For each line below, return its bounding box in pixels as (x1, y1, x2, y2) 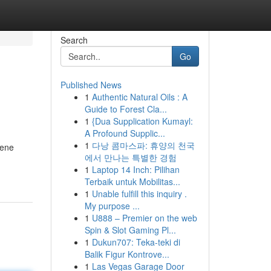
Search (60, 34, 88, 46)
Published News (60, 79, 122, 91)
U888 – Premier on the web (91, 212, 197, 224)
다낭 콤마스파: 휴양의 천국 (91, 139, 195, 151)
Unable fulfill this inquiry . (91, 188, 187, 200)
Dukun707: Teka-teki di (91, 236, 180, 248)
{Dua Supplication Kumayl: (91, 115, 193, 127)
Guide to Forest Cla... (84, 103, 167, 115)
